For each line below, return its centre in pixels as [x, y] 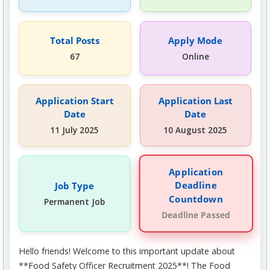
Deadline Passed [195, 215]
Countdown [195, 199]
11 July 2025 [75, 130]
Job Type [75, 186]
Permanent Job [75, 202]
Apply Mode [196, 40]
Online [195, 56]
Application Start [74, 101]
